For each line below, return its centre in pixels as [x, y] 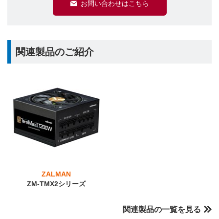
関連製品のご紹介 [55, 52]
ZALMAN [56, 174]
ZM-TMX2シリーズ [56, 184]
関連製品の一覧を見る [162, 210]
